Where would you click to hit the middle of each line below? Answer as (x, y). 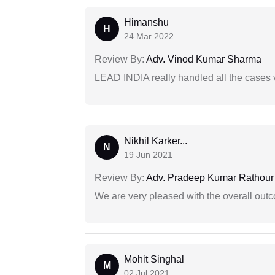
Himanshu (146, 23)
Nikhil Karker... (156, 141)
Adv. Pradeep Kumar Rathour (209, 178)
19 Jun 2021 (148, 155)
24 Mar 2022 (149, 37)
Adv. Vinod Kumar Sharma (203, 60)
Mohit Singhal (154, 260)
